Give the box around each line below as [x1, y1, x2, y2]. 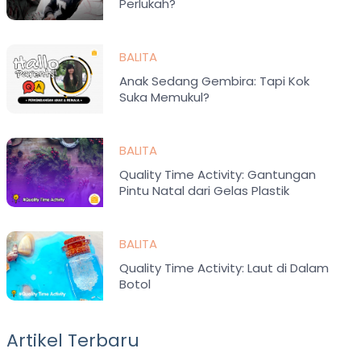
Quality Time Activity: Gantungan [119, 166, 317, 183]
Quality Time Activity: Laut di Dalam [119, 259, 330, 276]
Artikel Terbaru [6, 328, 140, 353]
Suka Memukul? [119, 89, 210, 106]
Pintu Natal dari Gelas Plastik [119, 182, 290, 199]
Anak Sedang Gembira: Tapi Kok [119, 73, 310, 89]
